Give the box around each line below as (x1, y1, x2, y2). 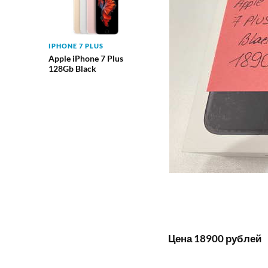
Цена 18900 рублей (167, 232, 261, 245)
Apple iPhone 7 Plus (48, 53, 123, 63)
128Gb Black (48, 63, 96, 74)
